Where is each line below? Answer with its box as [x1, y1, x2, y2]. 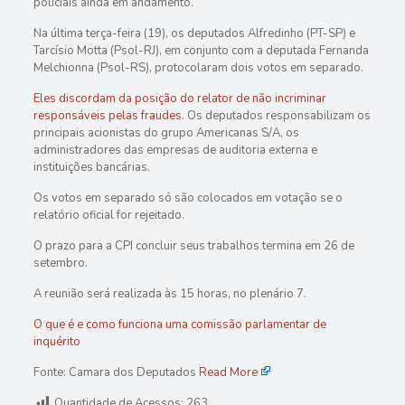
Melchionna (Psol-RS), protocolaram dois [33, 60, 257, 77]
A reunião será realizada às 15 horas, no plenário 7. [33, 286, 306, 303]
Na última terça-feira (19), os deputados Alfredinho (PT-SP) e [33, 25, 355, 42]
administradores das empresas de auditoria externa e [33, 142, 317, 159]
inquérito [33, 334, 80, 351]
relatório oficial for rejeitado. [33, 207, 184, 224]
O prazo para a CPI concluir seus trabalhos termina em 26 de [33, 238, 354, 255]
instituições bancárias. [33, 159, 150, 176]
